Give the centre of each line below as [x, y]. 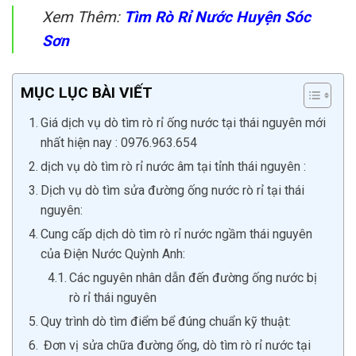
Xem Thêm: [83, 17]
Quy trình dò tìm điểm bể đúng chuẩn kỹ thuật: [166, 321]
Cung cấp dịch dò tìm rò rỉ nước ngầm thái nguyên [177, 234]
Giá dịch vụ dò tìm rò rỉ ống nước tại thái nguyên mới [184, 122]
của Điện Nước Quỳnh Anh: [113, 253]
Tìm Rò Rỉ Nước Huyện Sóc [217, 17]
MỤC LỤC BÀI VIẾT [87, 93]
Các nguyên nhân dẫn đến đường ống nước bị [193, 277]
